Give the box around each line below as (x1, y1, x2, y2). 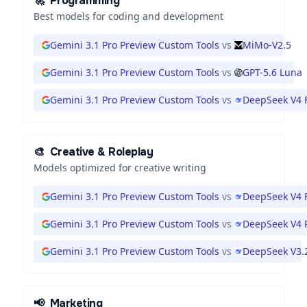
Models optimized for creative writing (34, 161, 206, 174)
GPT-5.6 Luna (243, 66, 302, 79)
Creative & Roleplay (49, 145, 153, 159)
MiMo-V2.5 (243, 38, 291, 51)
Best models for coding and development (34, 10, 223, 23)
